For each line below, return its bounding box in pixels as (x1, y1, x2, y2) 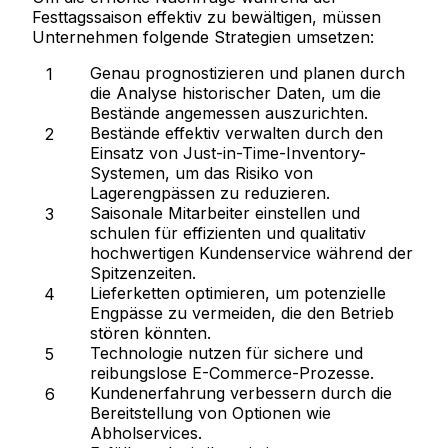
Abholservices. (90, 423, 202, 444)
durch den (300, 123, 383, 144)
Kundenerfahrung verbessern (90, 383, 316, 404)
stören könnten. (90, 323, 211, 344)
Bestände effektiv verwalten (90, 123, 300, 144)
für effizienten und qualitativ (150, 223, 366, 244)
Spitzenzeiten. (90, 263, 196, 284)
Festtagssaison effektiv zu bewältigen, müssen (32, 7, 381, 28)
